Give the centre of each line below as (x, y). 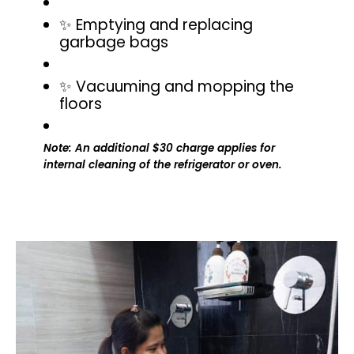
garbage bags (114, 43)
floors (81, 104)
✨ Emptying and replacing (156, 25)
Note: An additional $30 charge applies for (159, 149)
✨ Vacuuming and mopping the (177, 87)
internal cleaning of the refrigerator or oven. (163, 165)
